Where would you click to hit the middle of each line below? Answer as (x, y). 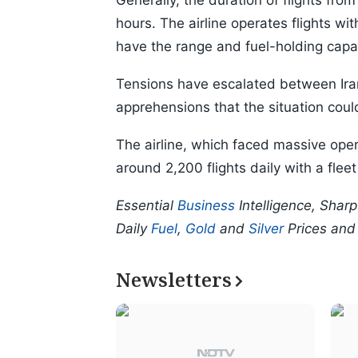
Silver (266, 229)
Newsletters (174, 280)
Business (206, 206)
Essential (147, 206)
